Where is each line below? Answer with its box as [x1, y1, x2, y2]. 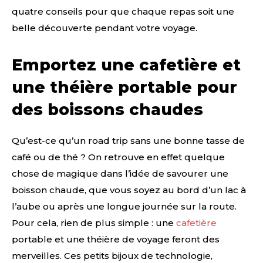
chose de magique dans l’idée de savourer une [12, 167, 228, 179]
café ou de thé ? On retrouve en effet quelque [12, 151, 225, 163]
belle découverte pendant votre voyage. [12, 22, 197, 33]
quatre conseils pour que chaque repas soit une [12, 5, 234, 17]
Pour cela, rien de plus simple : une [12, 217, 176, 228]
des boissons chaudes [12, 99, 203, 119]
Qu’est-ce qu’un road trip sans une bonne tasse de [12, 134, 245, 146]
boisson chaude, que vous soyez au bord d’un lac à [12, 184, 246, 195]
